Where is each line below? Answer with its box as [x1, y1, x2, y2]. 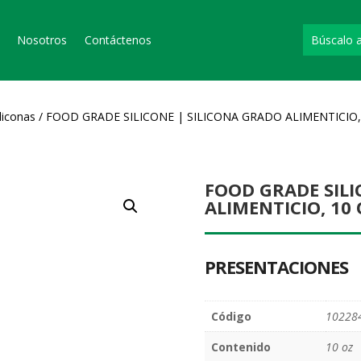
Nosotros [17, 32, 67, 48]
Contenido [210, 338, 271, 355]
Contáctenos [85, 32, 151, 48]
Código [210, 308, 251, 324]
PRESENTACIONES [204, 255, 348, 280]
